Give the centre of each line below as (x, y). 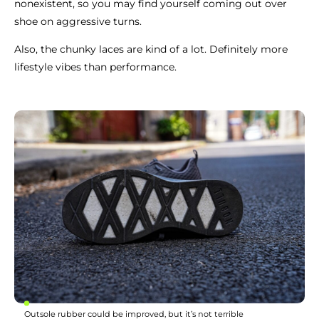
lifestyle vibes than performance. (95, 67)
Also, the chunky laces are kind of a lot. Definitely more (151, 49)
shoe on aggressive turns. (78, 21)
